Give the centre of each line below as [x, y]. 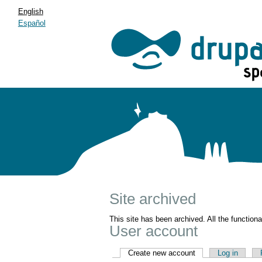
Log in [227, 253]
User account [154, 231]
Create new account [161, 253]
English [30, 11]
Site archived [153, 199]
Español [32, 23]
